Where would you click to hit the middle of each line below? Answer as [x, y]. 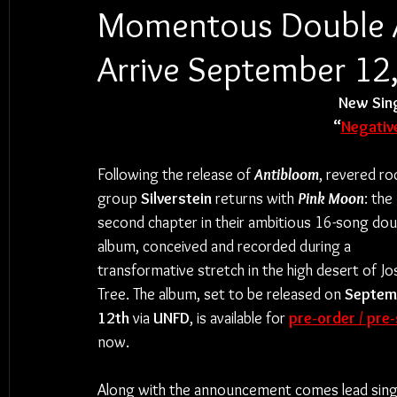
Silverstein [176, 198]
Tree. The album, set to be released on [221, 294]
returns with [255, 198]
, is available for [239, 318]
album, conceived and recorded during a [226, 246]
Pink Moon [331, 198]
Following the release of [176, 175]
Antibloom [287, 175]
